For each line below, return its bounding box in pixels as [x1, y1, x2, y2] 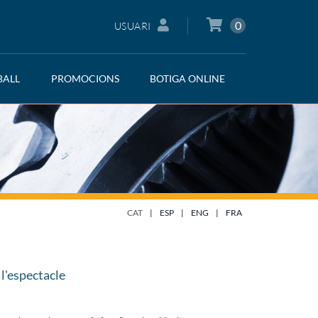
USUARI [114, 20, 151, 32]
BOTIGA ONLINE [150, 72, 226, 84]
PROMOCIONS [50, 72, 119, 84]
